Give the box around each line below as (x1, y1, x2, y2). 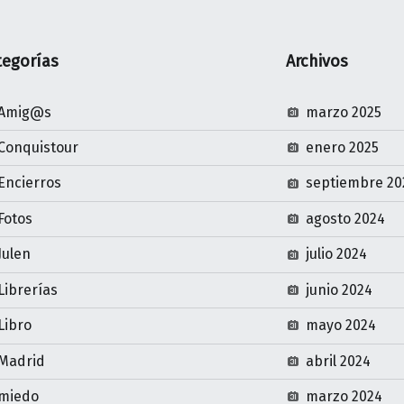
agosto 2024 (306, 209, 386, 227)
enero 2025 (306, 138, 380, 156)
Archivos (286, 50, 349, 71)
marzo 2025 (306, 103, 382, 121)
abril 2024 (306, 352, 372, 370)
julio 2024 (306, 245, 368, 263)
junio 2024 (306, 280, 373, 298)
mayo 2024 (306, 317, 377, 335)
